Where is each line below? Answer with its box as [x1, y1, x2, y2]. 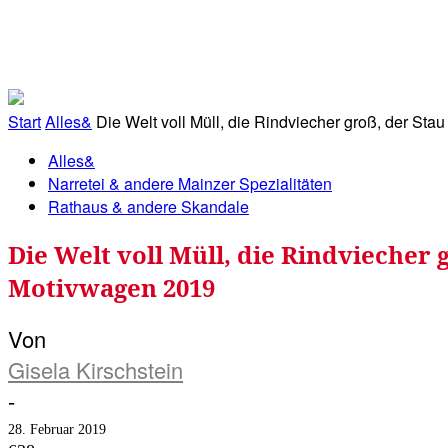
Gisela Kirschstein [8, 354, 183, 386]
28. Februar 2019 [8, 422, 106, 438]
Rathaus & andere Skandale [48, 194, 249, 218]
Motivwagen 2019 [8, 270, 215, 304]
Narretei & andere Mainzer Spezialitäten [48, 171, 332, 195]
